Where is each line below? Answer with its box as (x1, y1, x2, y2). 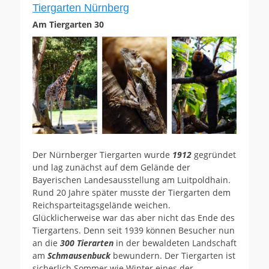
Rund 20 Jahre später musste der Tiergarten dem (32, 187, 231, 199)
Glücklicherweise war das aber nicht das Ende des (32, 212, 235, 224)
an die (32, 237, 60, 249)
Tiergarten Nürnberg (32, 1, 129, 14)
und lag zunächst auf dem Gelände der (32, 162, 190, 174)
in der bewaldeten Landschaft (113, 237, 237, 249)
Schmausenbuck (47, 250, 110, 262)
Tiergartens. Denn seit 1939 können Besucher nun (32, 225, 235, 237)
